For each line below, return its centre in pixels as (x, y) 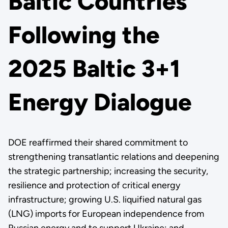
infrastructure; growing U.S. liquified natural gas (105, 199)
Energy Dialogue (99, 102)
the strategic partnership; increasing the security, (108, 171)
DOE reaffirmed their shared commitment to (98, 142)
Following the (83, 35)
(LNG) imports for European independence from (106, 214)
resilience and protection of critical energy (94, 185)
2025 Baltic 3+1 (94, 69)
